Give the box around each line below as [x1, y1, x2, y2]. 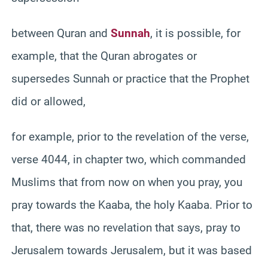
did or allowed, [11, 94, 86, 108]
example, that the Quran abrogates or [11, 48, 197, 63]
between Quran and [11, 26, 111, 40]
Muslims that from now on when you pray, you [11, 175, 242, 189]
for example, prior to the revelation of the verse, [11, 129, 249, 144]
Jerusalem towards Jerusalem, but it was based [11, 243, 252, 257]
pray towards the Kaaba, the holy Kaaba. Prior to [11, 197, 252, 212]
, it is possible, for [150, 26, 240, 40]
